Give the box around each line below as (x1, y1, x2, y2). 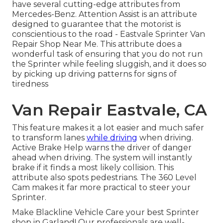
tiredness (12, 79, 48, 89)
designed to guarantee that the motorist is (12, 19, 181, 29)
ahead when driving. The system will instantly (12, 153, 192, 163)
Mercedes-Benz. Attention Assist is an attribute (12, 9, 197, 19)
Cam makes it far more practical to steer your (12, 183, 191, 193)
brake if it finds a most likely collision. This (12, 163, 174, 173)
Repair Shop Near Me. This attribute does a (12, 39, 182, 49)
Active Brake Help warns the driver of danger (12, 143, 192, 153)
